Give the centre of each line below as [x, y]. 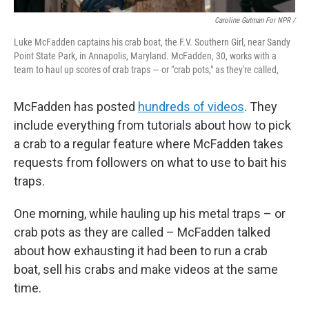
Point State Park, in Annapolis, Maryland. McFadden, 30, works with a [145, 56]
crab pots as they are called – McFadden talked [142, 232]
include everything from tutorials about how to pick [152, 125]
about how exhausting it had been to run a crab [141, 251]
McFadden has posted [76, 107]
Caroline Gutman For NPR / [255, 20]
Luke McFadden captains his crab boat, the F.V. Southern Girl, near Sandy [152, 42]
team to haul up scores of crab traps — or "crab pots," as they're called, [146, 70]
